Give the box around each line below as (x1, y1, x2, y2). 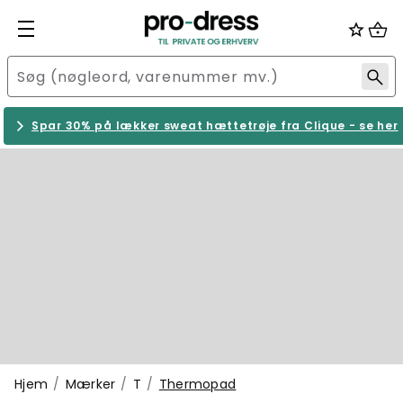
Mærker (65, 375, 116, 393)
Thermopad (158, 375, 237, 393)
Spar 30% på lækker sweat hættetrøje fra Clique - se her (31, 118, 399, 133)
